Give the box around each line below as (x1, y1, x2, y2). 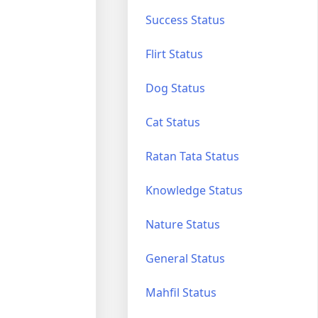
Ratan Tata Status (146, 148, 240, 164)
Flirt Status (146, 45, 204, 62)
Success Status (146, 11, 226, 28)
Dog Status (146, 79, 206, 96)
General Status (146, 250, 226, 266)
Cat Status (146, 114, 201, 130)
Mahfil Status (146, 284, 217, 300)
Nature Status (146, 216, 221, 232)
